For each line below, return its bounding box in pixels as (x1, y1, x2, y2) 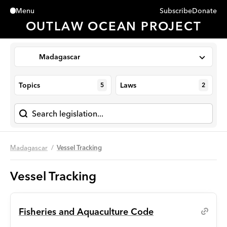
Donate (192, 6, 217, 15)
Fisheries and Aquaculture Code (19, 205, 154, 217)
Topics (19, 80, 40, 90)
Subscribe (160, 6, 192, 15)
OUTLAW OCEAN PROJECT (25, 18, 202, 33)
